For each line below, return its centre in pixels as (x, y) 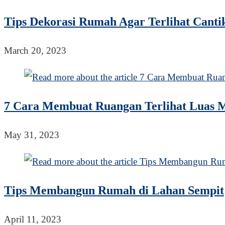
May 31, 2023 (32, 135)
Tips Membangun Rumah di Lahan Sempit (114, 191)
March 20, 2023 (35, 51)
